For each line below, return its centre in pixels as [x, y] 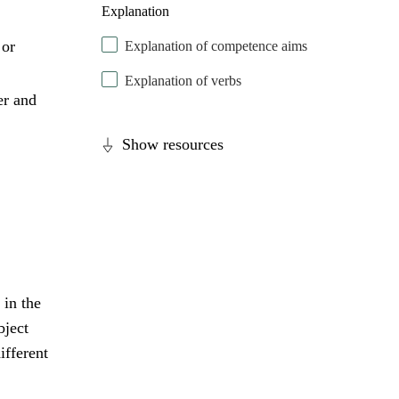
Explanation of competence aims [216, 46]
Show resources [173, 145]
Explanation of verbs [183, 81]
